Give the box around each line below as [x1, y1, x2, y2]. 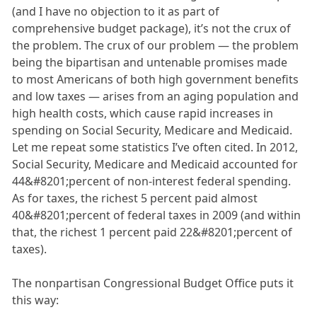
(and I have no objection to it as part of [12, 4, 220, 20]
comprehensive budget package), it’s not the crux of [12, 21, 292, 37]
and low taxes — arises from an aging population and [12, 88, 299, 105]
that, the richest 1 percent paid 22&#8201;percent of [12, 224, 293, 241]
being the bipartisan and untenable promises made [12, 54, 288, 71]
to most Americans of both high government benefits [12, 71, 299, 88]
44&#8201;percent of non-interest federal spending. [12, 173, 292, 190]
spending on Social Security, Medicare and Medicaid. [12, 122, 293, 139]
